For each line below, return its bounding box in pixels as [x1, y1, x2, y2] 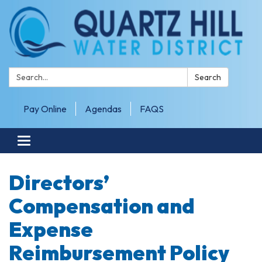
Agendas [85, 103, 122, 115]
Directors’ [9, 169, 109, 195]
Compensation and [9, 192, 195, 219]
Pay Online [23, 103, 67, 115]
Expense [9, 216, 93, 242]
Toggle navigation [23, 136, 95, 148]
